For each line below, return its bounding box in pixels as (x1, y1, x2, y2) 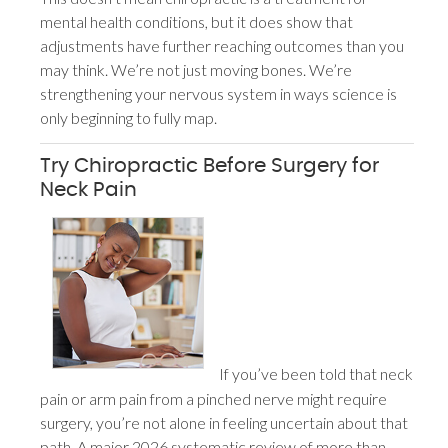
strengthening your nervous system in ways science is (40, 84, 398, 104)
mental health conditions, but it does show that (40, 12, 354, 32)
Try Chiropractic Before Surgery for (40, 156, 380, 177)
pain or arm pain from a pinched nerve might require (40, 388, 388, 408)
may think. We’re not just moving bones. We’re (40, 60, 353, 80)
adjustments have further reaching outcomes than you (40, 36, 405, 56)
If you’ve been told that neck (218, 364, 413, 384)
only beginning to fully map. (40, 108, 218, 128)
